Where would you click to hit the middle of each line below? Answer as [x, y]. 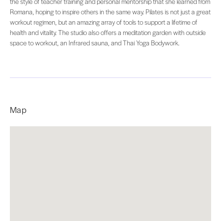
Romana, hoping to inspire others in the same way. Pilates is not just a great [110, 12]
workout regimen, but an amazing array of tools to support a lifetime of [104, 22]
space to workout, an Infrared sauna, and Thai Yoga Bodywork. [95, 43]
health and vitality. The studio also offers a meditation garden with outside [108, 33]
